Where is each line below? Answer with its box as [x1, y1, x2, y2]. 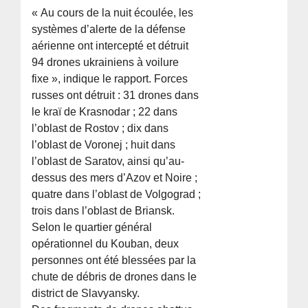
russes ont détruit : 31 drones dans [32, 89, 199, 102]
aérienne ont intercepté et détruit [32, 40, 189, 52]
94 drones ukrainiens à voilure [32, 56, 179, 69]
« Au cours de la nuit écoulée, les [32, 7, 194, 19]
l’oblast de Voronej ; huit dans [32, 139, 176, 151]
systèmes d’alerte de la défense [32, 23, 186, 36]
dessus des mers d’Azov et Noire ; [32, 172, 198, 184]
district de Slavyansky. [32, 287, 140, 300]
